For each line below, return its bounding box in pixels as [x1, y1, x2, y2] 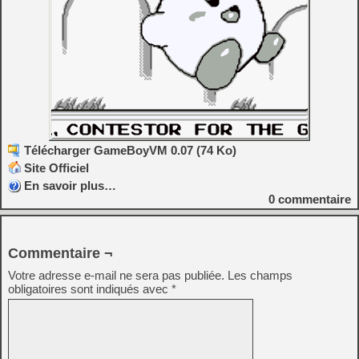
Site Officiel [24, 161, 89, 175]
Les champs [228, 268, 292, 282]
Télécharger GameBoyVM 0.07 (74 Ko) [24, 143, 236, 157]
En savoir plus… [24, 179, 116, 192]
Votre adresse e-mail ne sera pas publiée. [8, 268, 224, 282]
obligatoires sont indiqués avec [8, 282, 171, 296]
